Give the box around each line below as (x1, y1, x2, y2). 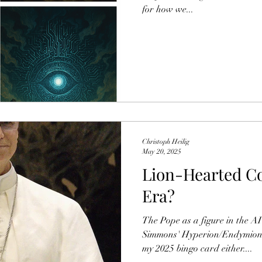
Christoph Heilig (142, 137, 189, 146)
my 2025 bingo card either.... (142, 243, 253, 254)
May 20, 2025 (142, 147, 181, 156)
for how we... (142, 3, 194, 15)
